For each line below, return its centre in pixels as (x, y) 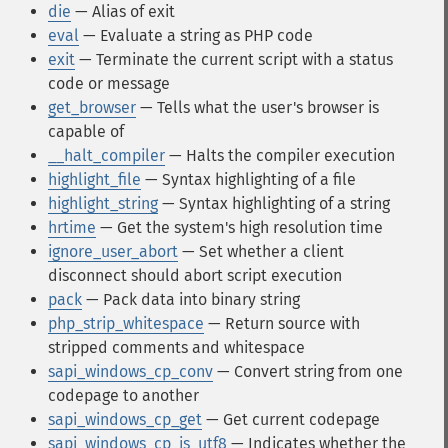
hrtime (72, 227)
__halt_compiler (106, 155)
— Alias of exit (123, 11)
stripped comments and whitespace (176, 347)
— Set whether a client (261, 251)
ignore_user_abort (113, 251)
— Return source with (282, 323)
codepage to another (123, 395)
